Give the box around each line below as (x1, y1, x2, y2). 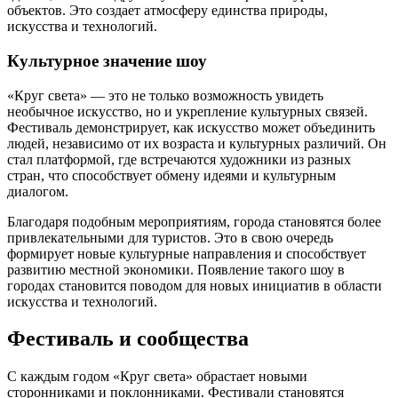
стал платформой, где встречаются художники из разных (7, 151, 351, 167)
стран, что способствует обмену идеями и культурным (7, 167, 336, 183)
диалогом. (7, 183, 68, 199)
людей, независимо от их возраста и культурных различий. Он (7, 135, 386, 151)
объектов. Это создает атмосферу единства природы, (7, 3, 328, 19)
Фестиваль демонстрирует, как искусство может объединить (7, 119, 375, 135)
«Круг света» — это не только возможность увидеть (7, 87, 323, 103)
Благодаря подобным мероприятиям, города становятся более (7, 213, 381, 229)
